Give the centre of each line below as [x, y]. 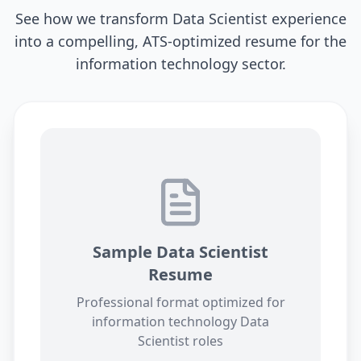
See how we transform [93, 19]
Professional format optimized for [180, 302]
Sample [124, 252]
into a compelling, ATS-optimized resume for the [180, 41]
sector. [261, 64]
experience [307, 19]
